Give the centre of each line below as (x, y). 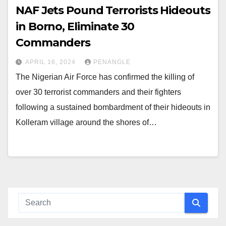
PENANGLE (112, 62)
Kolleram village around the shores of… (86, 123)
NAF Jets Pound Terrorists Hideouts (113, 11)
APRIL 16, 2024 (51, 62)
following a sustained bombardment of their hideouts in (113, 107)
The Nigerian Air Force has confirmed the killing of (105, 77)
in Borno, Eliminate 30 (75, 27)
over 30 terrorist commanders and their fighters (98, 92)
